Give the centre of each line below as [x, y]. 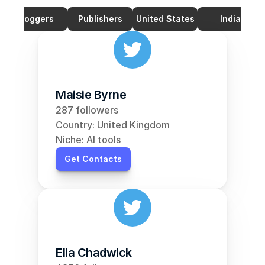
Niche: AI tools [88, 140]
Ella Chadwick [94, 253]
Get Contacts [93, 159]
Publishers [100, 19]
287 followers [87, 110]
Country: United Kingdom [113, 125]
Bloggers [35, 19]
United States [165, 19]
